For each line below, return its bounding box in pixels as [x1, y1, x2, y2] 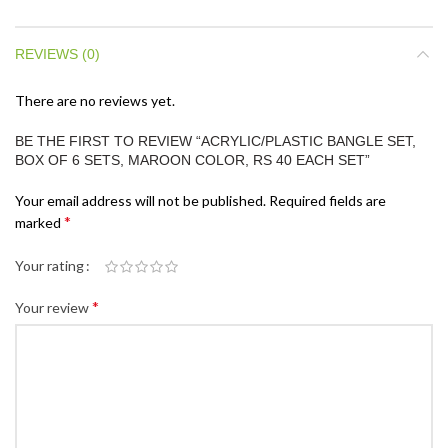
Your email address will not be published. [15, 191, 266, 209]
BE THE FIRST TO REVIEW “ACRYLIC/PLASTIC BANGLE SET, [15, 132, 416, 149]
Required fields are [269, 191, 386, 209]
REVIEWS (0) [15, 45, 100, 62]
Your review [15, 299, 92, 317]
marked [15, 213, 64, 231]
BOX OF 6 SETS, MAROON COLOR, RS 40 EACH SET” [15, 151, 370, 168]
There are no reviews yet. [15, 91, 175, 109]
